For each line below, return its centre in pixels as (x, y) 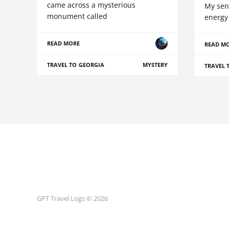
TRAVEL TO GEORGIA (76, 65)
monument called (77, 16)
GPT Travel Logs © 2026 (72, 198)
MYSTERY (155, 65)
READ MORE (64, 43)
